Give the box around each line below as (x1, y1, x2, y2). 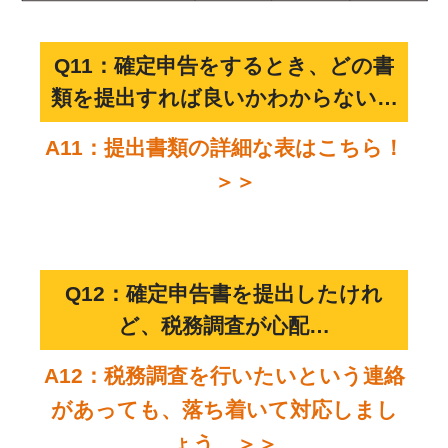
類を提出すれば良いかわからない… (50, 86, 398, 110)
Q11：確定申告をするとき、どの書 (54, 54, 394, 78)
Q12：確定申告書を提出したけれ (65, 282, 383, 306)
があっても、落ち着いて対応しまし (50, 398, 398, 422)
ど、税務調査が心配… (118, 314, 330, 338)
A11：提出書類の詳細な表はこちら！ (44, 136, 404, 160)
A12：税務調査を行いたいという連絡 (43, 364, 405, 388)
